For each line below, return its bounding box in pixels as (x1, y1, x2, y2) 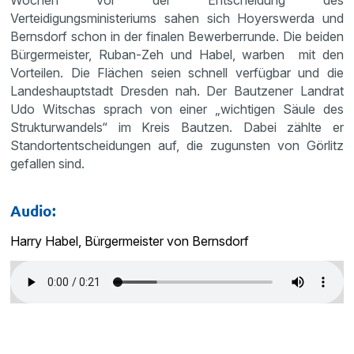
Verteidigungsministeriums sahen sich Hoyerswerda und (10, 9, 344, 26)
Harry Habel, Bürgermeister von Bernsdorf (10, 232, 250, 249)
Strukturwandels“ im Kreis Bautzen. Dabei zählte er (10, 119, 344, 135)
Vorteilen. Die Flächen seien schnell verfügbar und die (10, 64, 344, 81)
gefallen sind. (10, 155, 85, 171)
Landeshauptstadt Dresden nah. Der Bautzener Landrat (10, 82, 344, 99)
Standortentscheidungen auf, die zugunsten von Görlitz (10, 137, 344, 153)
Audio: (10, 200, 57, 220)
